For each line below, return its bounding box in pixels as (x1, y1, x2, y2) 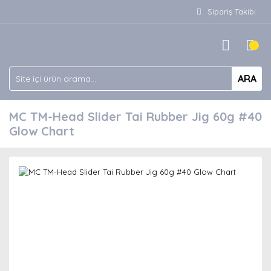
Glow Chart (9, 123, 74, 139)
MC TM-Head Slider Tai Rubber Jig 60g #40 (9, 109, 262, 124)
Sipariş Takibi (207, 7, 256, 16)
